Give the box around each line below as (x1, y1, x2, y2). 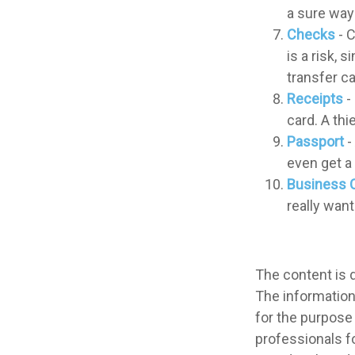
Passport (287, 132, 344, 150)
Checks (287, 25, 335, 43)
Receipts (287, 90, 343, 107)
